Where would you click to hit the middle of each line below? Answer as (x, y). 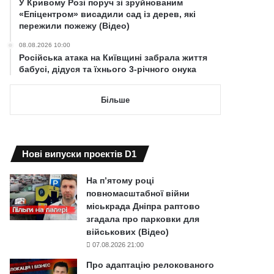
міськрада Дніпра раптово (143, 206)
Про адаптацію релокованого (150, 265)
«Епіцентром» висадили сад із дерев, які (108, 14)
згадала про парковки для (143, 219)
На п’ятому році (120, 180)
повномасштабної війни (138, 193)
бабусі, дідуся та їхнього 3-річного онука (108, 69)
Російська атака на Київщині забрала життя (113, 57)
